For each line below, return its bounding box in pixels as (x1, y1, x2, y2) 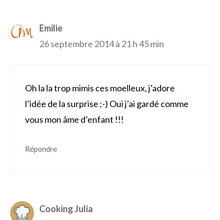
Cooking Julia (39, 203, 93, 215)
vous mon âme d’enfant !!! (25, 114, 124, 125)
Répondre (25, 144, 57, 154)
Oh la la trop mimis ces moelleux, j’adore (25, 82, 175, 94)
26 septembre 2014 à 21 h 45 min (39, 38, 164, 50)
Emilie (39, 23, 62, 34)
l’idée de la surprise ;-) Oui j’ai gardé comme (25, 98, 189, 110)
